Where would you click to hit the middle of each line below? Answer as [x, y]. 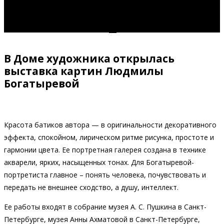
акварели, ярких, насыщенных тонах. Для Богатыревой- [99, 162]
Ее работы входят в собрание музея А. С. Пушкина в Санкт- [105, 206]
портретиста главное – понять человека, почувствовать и [105, 174]
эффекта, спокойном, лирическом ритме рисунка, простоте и [109, 137]
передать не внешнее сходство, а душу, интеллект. [91, 187]
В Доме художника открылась [89, 59]
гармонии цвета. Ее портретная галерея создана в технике [105, 149]
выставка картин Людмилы [84, 71]
